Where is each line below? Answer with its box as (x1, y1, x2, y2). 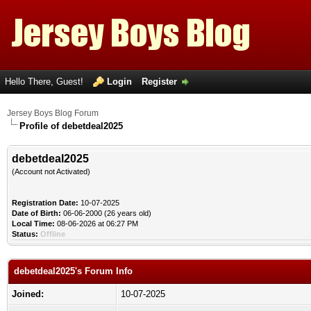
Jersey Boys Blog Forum (7, 108, 99, 118)
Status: (12, 230, 38, 238)
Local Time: (12, 219, 55, 228)
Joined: (12, 289, 44, 299)
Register (142, 76, 177, 87)
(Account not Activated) (12, 167, 90, 176)
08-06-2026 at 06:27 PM (55, 219, 138, 228)
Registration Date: (12, 199, 78, 207)
